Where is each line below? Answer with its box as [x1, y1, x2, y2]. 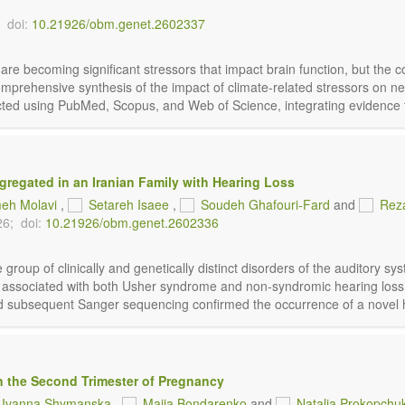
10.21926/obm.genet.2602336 [45, 213, 219, 231]
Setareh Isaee [89, 195, 169, 213]
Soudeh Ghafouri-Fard [201, 195, 330, 213]
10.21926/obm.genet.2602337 [32, 14, 205, 33]
